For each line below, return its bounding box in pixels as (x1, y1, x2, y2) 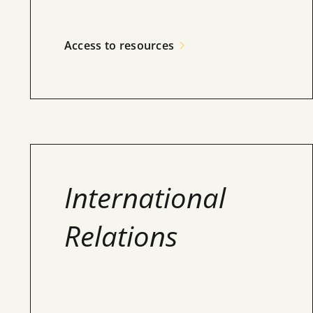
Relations (64, 217, 177, 255)
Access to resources (64, 38, 175, 53)
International (64, 178, 226, 217)
